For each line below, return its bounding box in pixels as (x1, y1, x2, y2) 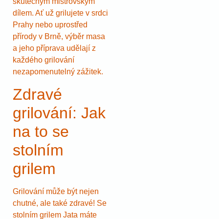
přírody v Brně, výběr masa (13, 32, 105, 41)
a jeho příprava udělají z (13, 44, 96, 53)
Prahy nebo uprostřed (13, 21, 88, 29)
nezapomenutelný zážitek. (13, 67, 103, 76)
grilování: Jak (13, 104, 106, 122)
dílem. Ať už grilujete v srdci (13, 9, 108, 18)
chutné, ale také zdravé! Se (13, 198, 107, 207)
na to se (13, 122, 69, 140)
